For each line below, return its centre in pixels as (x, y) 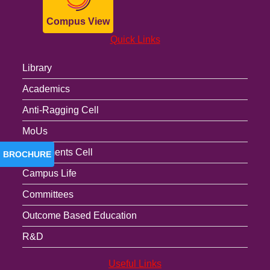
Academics (46, 89)
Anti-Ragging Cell (61, 110)
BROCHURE (27, 154)
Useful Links (135, 264)
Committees (48, 194)
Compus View (78, 21)
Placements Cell (58, 152)
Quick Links (135, 39)
